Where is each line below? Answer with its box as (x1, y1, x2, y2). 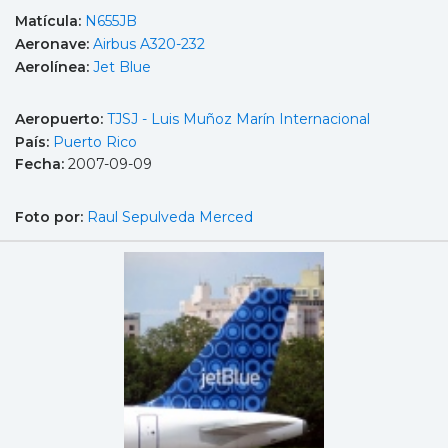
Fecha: (15, 155, 68, 174)
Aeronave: (15, 34, 93, 53)
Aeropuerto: (15, 110, 107, 129)
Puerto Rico (53, 132, 137, 151)
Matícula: (15, 12, 85, 31)
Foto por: (15, 207, 87, 226)
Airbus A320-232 (93, 34, 205, 53)
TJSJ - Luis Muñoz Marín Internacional (107, 110, 370, 129)
